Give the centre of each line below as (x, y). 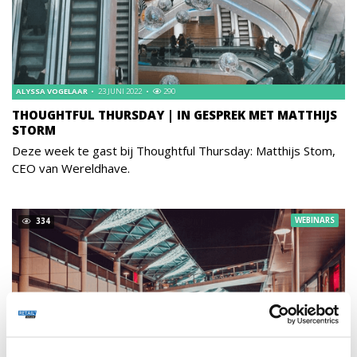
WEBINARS (315, 220)
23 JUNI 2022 (119, 91)
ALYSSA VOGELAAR (53, 91)
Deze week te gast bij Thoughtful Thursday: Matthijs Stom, (174, 150)
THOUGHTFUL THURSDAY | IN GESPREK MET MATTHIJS (175, 114)
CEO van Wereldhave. (71, 168)
